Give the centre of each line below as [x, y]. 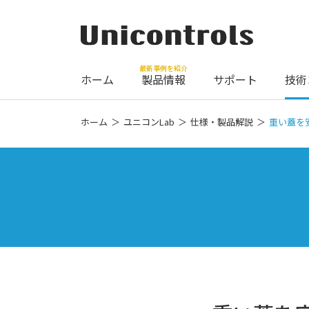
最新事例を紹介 [163, 68]
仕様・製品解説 [222, 122]
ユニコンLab [149, 122]
